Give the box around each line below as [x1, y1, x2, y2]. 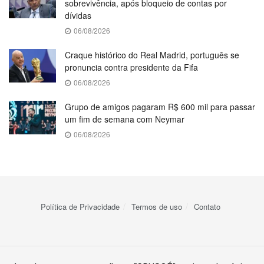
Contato [193, 200, 220, 212]
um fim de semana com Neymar [65, 113, 184, 125]
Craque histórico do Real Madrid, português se [65, 48, 239, 61]
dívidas [65, 9, 91, 21]
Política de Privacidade [40, 200, 120, 212]
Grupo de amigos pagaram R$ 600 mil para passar [65, 100, 255, 113]
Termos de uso [131, 200, 182, 212]
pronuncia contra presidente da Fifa [65, 61, 198, 73]
